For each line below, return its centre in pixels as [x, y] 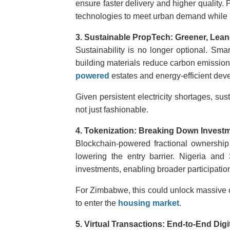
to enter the [97, 203]
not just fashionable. [112, 110]
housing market [149, 203]
